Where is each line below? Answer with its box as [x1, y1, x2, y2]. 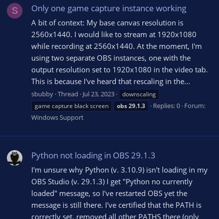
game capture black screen [35, 101, 109, 110]
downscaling [122, 89, 156, 98]
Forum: [184, 101, 205, 110]
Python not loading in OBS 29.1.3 [31, 149, 155, 161]
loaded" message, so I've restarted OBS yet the [31, 188, 187, 198]
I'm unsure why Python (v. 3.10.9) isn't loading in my [31, 164, 208, 175]
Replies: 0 [153, 101, 180, 110]
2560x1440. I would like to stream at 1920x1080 [31, 29, 197, 39]
